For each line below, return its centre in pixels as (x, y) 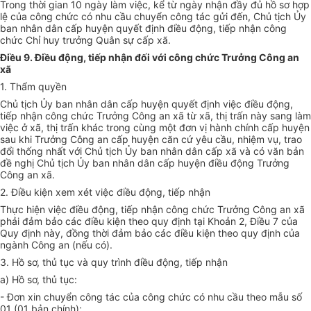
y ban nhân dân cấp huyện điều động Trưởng (187, 163)
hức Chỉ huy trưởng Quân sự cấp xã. (88, 40)
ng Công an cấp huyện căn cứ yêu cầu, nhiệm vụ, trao (179, 140)
